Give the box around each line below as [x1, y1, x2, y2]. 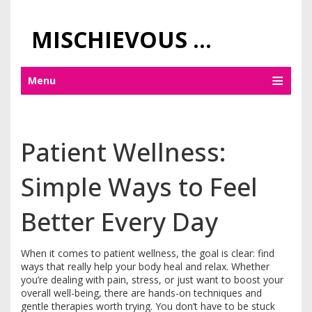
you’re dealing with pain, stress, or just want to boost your [21, 273, 283, 286]
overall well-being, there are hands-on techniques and [21, 286, 262, 299]
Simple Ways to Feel [21, 170, 258, 204]
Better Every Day [21, 205, 218, 239]
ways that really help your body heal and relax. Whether [21, 260, 270, 273]
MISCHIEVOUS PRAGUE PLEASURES [193, 24, 212, 54]
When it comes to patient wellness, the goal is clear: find [21, 247, 274, 260]
